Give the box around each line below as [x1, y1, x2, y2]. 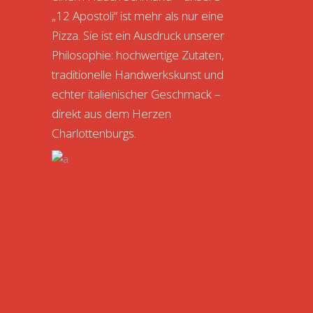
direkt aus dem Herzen [52, 105, 171, 122]
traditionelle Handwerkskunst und [52, 66, 224, 82]
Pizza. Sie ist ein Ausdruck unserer [52, 27, 224, 43]
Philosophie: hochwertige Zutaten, [52, 47, 224, 63]
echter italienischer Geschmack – [52, 86, 221, 102]
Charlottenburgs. [52, 125, 136, 141]
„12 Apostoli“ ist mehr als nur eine [52, 8, 224, 24]
